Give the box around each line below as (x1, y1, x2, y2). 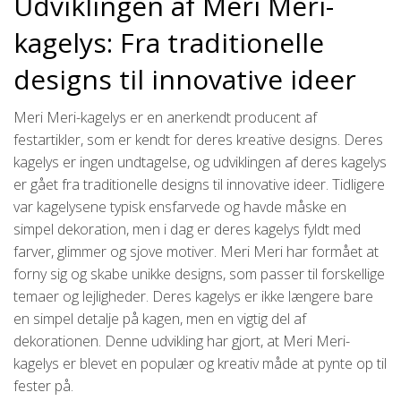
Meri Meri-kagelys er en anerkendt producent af (13, 107, 317, 128)
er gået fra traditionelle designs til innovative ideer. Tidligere (13, 175, 385, 195)
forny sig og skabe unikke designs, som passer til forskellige (13, 264, 385, 285)
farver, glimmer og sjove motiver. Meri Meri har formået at (13, 242, 379, 262)
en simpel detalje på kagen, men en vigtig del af (13, 309, 306, 329)
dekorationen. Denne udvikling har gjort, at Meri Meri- (13, 331, 350, 352)
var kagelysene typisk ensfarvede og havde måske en (13, 197, 346, 218)
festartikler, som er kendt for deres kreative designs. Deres (13, 130, 383, 150)
